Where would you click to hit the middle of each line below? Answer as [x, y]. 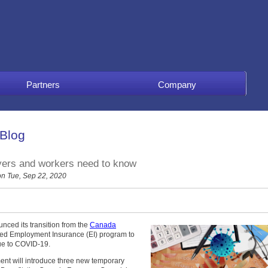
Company [177, 84]
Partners [43, 84]
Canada [103, 225]
